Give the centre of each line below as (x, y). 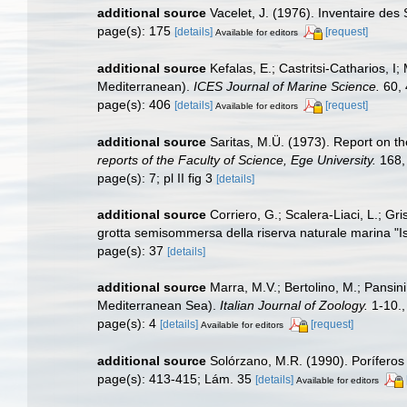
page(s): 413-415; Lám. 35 (176, 378)
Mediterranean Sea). (159, 305)
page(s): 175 (136, 31)
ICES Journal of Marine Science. (287, 87)
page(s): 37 (132, 250)
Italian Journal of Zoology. (294, 305)
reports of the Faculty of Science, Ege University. (237, 159)
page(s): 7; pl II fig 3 (157, 178)
